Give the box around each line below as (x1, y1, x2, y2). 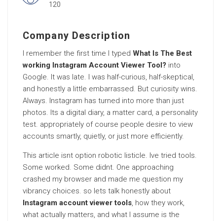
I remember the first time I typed (23, 49, 133, 58)
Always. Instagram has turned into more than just (23, 96, 184, 105)
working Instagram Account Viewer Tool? (23, 61, 166, 70)
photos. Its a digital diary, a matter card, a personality (23, 108, 198, 117)
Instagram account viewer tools (23, 198, 132, 207)
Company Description (23, 29, 130, 43)
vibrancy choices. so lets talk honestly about (23, 186, 171, 195)
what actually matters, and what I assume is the (23, 210, 180, 219)
